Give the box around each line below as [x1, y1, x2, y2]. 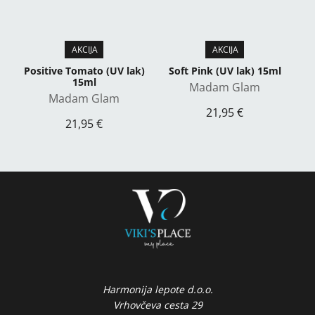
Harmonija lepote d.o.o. [102, 283, 213, 296]
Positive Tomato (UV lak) [23, 64, 145, 77]
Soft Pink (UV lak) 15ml [168, 64, 281, 77]
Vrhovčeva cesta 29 [112, 298, 202, 311]
